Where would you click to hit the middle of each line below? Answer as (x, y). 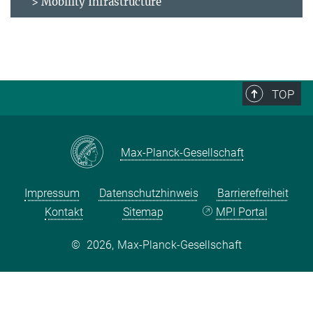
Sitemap (143, 212)
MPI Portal (242, 212)
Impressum (52, 193)
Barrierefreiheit (253, 193)
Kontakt (64, 212)
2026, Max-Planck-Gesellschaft (164, 245)
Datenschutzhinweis (148, 193)
